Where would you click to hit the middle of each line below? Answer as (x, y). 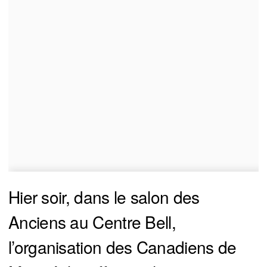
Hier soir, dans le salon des (104, 196)
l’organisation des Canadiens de (122, 246)
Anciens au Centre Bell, (92, 221)
